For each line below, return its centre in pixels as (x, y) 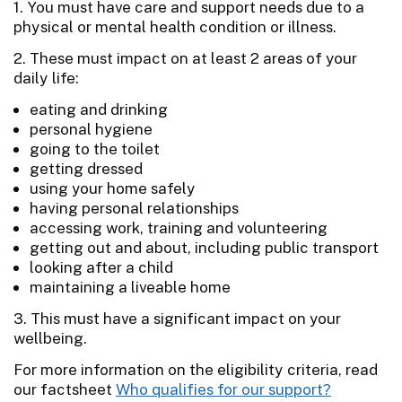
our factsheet (65, 389)
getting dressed (86, 168)
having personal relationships (134, 208)
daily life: (46, 78)
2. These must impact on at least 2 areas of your (185, 58)
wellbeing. (50, 338)
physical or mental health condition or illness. (175, 26)
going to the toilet (95, 149)
